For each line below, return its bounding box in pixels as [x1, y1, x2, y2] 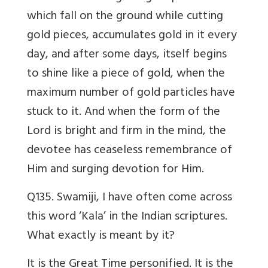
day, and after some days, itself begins [27, 44, 227, 66]
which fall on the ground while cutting [27, 6, 223, 28]
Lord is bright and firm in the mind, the [27, 121, 226, 143]
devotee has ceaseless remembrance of [27, 140, 232, 162]
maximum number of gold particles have [27, 83, 235, 105]
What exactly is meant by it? [27, 226, 175, 248]
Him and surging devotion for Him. [27, 159, 204, 181]
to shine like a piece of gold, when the [27, 63, 225, 86]
